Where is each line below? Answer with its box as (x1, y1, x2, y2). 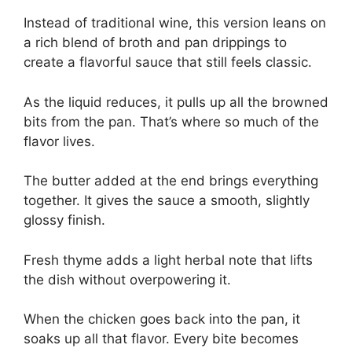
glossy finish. (24, 212, 105, 228)
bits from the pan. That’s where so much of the (24, 113, 319, 130)
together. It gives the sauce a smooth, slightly (24, 192, 310, 208)
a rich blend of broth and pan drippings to (24, 35, 287, 50)
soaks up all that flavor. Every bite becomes (24, 331, 299, 346)
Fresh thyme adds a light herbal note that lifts (24, 251, 313, 268)
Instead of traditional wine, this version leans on (24, 15, 326, 31)
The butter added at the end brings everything (24, 173, 318, 189)
